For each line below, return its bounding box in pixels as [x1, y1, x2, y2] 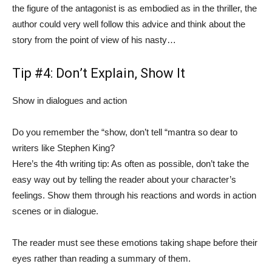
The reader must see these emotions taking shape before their [12, 237, 257, 248]
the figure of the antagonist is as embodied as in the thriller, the [12, 2, 257, 13]
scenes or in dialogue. [12, 205, 98, 216]
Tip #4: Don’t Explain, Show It [12, 65, 185, 81]
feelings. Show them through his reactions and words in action [12, 189, 256, 200]
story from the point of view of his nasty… [12, 34, 176, 45]
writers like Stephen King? [12, 142, 115, 153]
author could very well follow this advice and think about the [12, 18, 245, 29]
